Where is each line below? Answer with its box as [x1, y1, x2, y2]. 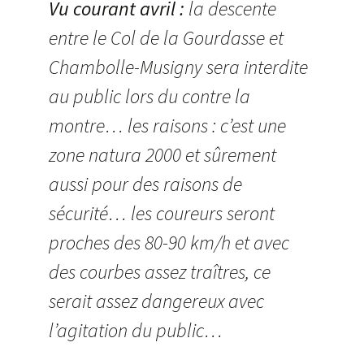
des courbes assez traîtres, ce [49, 259, 271, 285]
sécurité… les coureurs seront [49, 201, 275, 227]
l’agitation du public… [49, 318, 223, 344]
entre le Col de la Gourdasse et [49, 25, 284, 51]
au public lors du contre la [49, 84, 250, 110]
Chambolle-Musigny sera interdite [49, 54, 308, 80]
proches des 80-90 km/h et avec [49, 230, 289, 256]
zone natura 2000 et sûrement [49, 142, 276, 168]
